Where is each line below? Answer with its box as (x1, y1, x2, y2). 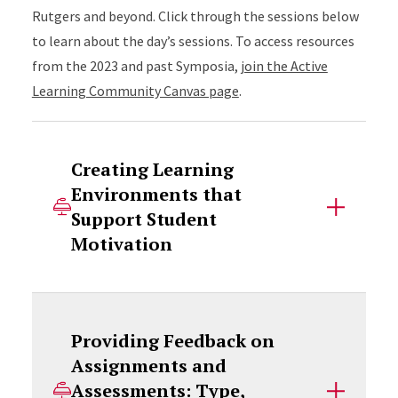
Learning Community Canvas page (31, 82, 239, 99)
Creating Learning (70, 157, 234, 181)
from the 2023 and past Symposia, (31, 57, 241, 75)
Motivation (70, 232, 172, 256)
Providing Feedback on (70, 329, 275, 353)
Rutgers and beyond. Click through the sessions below (31, 7, 359, 25)
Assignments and (70, 354, 227, 378)
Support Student (70, 207, 217, 231)
